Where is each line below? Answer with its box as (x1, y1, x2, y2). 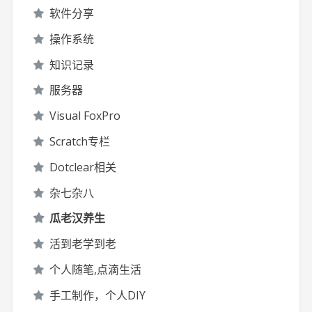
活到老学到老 (49, 236, 117, 252)
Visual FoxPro (49, 108, 121, 124)
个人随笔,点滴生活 (49, 261, 142, 277)
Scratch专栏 (49, 133, 111, 149)
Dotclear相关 (49, 159, 117, 175)
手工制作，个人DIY (49, 287, 146, 303)
